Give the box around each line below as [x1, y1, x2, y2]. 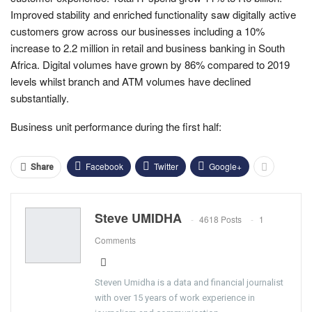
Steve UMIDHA [95, 208, 182, 227]
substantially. [10, 90, 69, 105]
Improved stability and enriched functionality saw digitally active [10, 6, 296, 22]
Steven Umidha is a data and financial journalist [95, 276, 283, 288]
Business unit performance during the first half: [10, 118, 221, 134]
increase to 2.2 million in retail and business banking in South [10, 40, 285, 55]
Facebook [86, 159, 123, 172]
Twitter [154, 159, 178, 172]
